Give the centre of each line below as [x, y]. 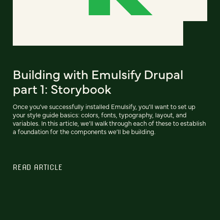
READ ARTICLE [38, 167]
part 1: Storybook [62, 88]
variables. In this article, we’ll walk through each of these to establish [109, 123]
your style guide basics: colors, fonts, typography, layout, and [100, 114]
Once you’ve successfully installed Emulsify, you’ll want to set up [104, 106]
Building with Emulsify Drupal [98, 73]
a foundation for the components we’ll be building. [84, 131]
